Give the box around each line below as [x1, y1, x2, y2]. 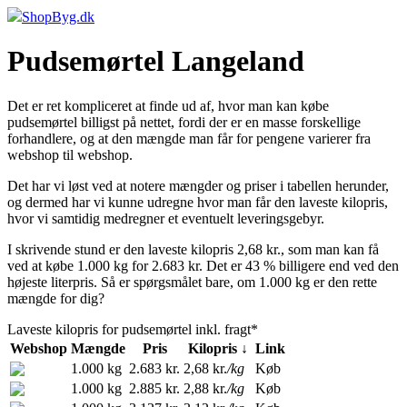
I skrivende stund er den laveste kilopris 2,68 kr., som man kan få [7, 241, 379, 257]
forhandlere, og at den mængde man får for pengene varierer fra [7, 130, 371, 146]
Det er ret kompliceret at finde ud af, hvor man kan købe [7, 97, 329, 114]
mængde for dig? [7, 290, 104, 306]
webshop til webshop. [7, 146, 133, 163]
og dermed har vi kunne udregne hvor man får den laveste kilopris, [7, 194, 388, 210]
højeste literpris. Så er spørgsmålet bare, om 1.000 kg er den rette [7, 273, 377, 290]
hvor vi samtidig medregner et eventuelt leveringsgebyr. [7, 210, 324, 226]
